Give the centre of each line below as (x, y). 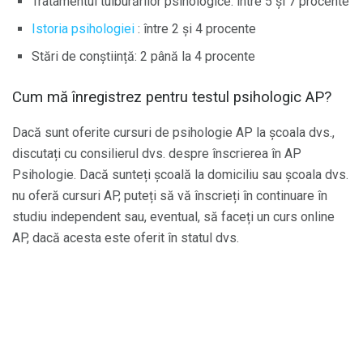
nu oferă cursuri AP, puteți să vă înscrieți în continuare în (170, 196)
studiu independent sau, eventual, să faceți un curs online (173, 217)
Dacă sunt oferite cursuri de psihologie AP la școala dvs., (173, 133)
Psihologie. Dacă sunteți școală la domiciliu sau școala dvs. (180, 175)
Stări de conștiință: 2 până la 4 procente (143, 56)
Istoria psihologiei (83, 28)
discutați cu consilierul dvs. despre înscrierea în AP (157, 154)
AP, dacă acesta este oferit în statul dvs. (126, 238)
